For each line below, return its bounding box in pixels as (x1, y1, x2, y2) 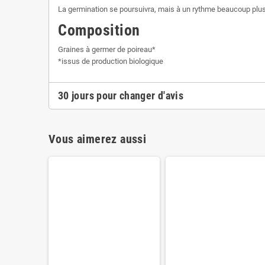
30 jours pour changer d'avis (58, 89, 184, 102)
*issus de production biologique (58, 56, 163, 66)
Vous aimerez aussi (49, 131, 147, 146)
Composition (58, 21, 140, 39)
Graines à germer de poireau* (58, 44, 156, 54)
